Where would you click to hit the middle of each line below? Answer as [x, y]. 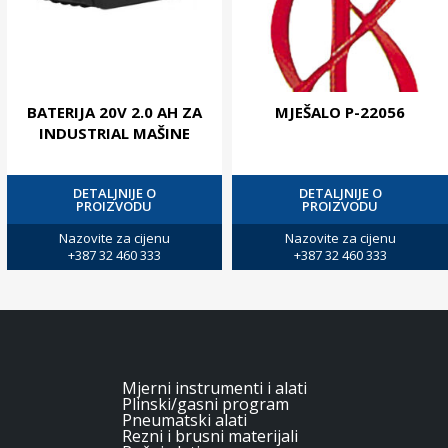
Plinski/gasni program [205, 403]
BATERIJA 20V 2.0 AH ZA [114, 111]
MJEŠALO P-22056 [340, 111]
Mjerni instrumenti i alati [214, 387]
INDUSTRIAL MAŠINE [114, 132]
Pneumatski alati [184, 419]
